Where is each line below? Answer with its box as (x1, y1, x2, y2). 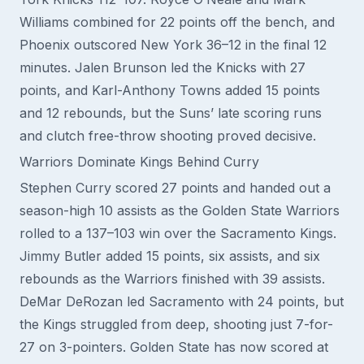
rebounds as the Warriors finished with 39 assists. (19, 271, 325, 287)
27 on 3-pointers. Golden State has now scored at (19, 339, 328, 355)
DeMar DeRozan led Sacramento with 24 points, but (19, 293, 344, 310)
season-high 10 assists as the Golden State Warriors (19, 202, 340, 219)
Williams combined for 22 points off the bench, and (19, 14, 335, 30)
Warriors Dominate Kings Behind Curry (19, 154, 259, 170)
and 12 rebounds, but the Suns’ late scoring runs (19, 105, 322, 121)
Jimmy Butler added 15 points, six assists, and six (19, 248, 320, 264)
